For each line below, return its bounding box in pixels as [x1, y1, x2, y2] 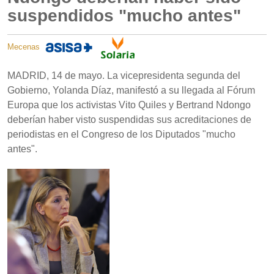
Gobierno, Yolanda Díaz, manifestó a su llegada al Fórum [7, 85, 255, 96]
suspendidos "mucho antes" [7, 6, 241, 26]
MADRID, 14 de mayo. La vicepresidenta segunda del [7, 70, 240, 81]
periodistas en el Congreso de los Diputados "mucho [7, 129, 235, 140]
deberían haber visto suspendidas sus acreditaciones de [7, 114, 251, 125]
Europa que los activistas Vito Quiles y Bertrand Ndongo [7, 100, 251, 111]
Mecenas [7, 42, 42, 52]
